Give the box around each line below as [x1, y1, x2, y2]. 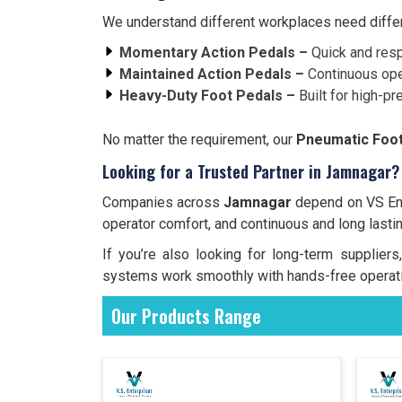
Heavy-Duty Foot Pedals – [119, 87, 295, 104]
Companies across [102, 194, 224, 211]
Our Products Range [111, 302, 261, 329]
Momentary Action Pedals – [119, 44, 308, 61]
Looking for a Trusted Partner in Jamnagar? [102, 160, 399, 183]
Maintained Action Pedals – [119, 66, 304, 83]
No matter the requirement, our [102, 131, 296, 148]
